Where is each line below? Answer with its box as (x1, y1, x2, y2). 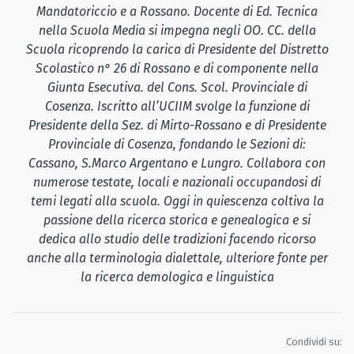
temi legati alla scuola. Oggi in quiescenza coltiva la (30, 193, 324, 209)
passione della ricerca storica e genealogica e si (43, 212, 311, 228)
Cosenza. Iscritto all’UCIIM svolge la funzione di (44, 98, 310, 114)
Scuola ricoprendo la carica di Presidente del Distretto (25, 41, 329, 57)
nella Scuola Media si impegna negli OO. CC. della (38, 22, 316, 38)
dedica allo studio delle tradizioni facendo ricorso (38, 231, 316, 247)
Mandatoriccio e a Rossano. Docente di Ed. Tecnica (36, 3, 318, 19)
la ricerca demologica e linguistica (80, 269, 274, 284)
